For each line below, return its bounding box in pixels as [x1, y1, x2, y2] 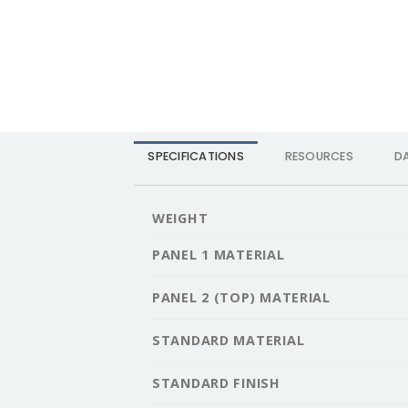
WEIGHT [152, 209, 209, 227]
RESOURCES [284, 148, 353, 164]
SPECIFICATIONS [148, 148, 244, 164]
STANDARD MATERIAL [152, 331, 305, 349]
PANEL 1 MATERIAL [152, 245, 285, 263]
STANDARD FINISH [152, 373, 280, 392]
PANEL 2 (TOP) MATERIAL [152, 288, 331, 306]
